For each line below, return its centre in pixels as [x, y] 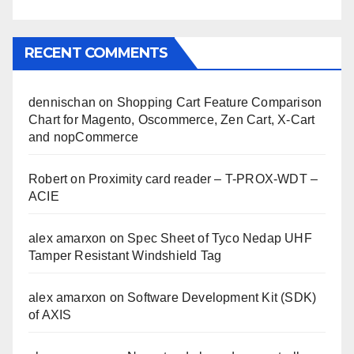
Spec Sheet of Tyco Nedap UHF [220, 238]
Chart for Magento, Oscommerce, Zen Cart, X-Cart [172, 119]
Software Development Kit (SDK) [222, 297]
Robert [48, 179]
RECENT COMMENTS [96, 53]
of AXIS [50, 314]
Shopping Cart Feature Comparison [219, 102]
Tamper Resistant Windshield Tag [125, 255]
